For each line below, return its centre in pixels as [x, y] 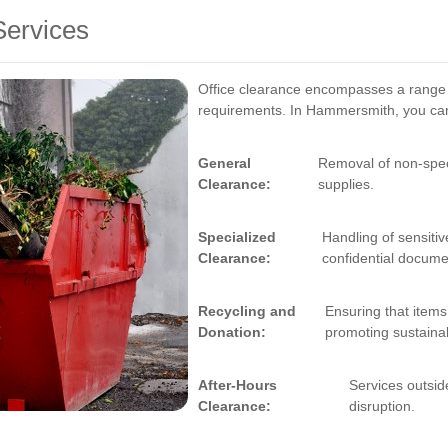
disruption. [381, 406]
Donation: [232, 332]
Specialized [237, 237]
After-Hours [237, 385]
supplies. [346, 184]
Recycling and [247, 311]
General [224, 163]
